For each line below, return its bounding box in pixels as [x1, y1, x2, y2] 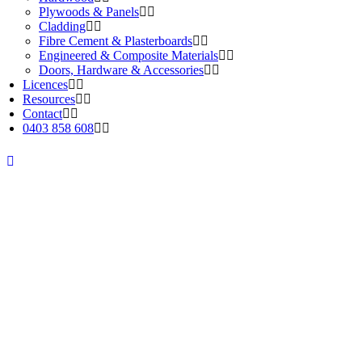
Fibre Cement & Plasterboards [39, 34, 192, 48]
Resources [23, 92, 75, 106]
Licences [23, 78, 68, 91]
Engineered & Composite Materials [39, 48, 218, 62]
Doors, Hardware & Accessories [39, 63, 204, 77]
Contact [23, 107, 62, 120]
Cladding [39, 19, 86, 33]
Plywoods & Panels [39, 5, 139, 19]
